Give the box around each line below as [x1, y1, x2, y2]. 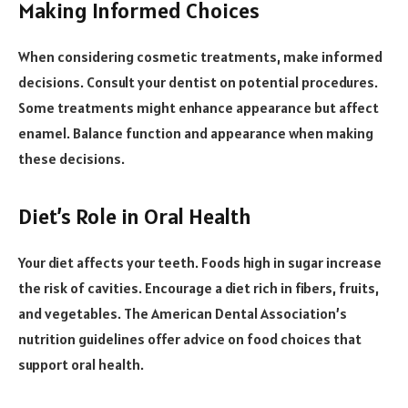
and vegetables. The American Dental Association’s [18, 304, 347, 323]
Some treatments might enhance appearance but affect [18, 97, 379, 117]
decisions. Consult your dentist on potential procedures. [18, 72, 378, 91]
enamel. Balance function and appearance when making [18, 123, 373, 142]
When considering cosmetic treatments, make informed [18, 46, 382, 66]
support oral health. [18, 355, 144, 374]
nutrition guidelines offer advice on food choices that [18, 330, 362, 349]
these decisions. [18, 148, 125, 168]
